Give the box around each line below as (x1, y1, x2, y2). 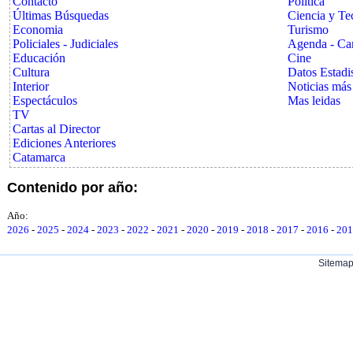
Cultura (13, 65, 50, 79)
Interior (13, 79, 49, 93)
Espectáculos (13, 93, 77, 107)
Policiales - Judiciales (13, 36, 118, 50)
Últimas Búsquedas (13, 8, 109, 22)
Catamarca (13, 150, 65, 164)
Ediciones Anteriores (13, 136, 116, 150)
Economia (13, 22, 63, 36)
